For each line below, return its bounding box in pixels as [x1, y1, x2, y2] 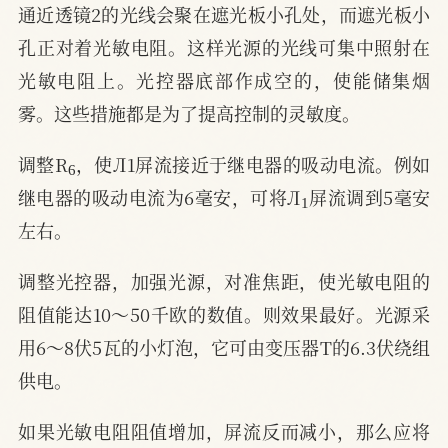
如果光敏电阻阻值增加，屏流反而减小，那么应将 [18, 417, 430, 444]
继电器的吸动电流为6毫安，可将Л [18, 183, 302, 210]
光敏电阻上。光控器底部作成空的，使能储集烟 [18, 66, 430, 93]
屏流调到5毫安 [308, 183, 431, 210]
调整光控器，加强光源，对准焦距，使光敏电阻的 [18, 267, 430, 294]
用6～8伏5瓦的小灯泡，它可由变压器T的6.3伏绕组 [18, 333, 430, 360]
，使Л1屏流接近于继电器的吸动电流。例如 [75, 150, 431, 177]
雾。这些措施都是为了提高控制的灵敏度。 [18, 99, 360, 126]
